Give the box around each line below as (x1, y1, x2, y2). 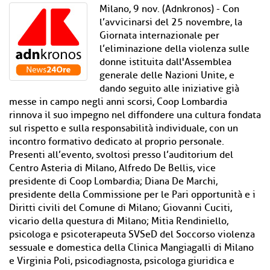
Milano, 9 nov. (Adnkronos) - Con (99, 3, 239, 15)
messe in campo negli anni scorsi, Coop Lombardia (9, 96, 227, 108)
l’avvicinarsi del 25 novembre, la (99, 16, 242, 28)
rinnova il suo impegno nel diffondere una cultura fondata (9, 109, 261, 121)
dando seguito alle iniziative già (99, 83, 239, 95)
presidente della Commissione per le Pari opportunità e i (9, 189, 256, 201)
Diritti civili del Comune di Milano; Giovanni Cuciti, (9, 202, 232, 214)
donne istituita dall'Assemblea (99, 56, 231, 68)
